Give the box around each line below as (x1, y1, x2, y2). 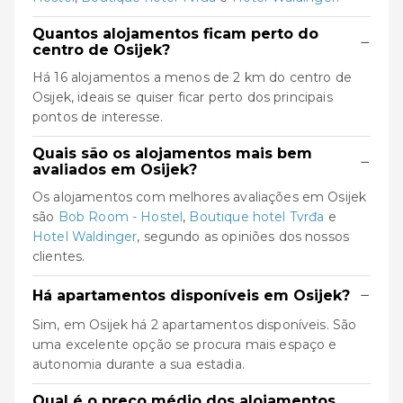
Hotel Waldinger (32, 228, 138, 245)
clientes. (32, 248, 85, 264)
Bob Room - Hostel (58, 209, 184, 225)
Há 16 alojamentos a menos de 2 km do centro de (32, 69, 352, 85)
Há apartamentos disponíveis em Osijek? (32, 286, 350, 304)
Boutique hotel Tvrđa (189, 209, 325, 225)
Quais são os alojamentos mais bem (32, 145, 312, 162)
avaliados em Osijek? (32, 161, 197, 178)
